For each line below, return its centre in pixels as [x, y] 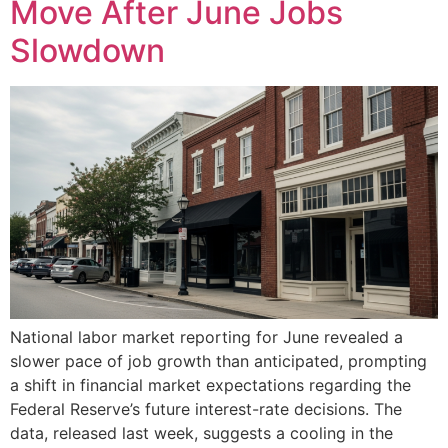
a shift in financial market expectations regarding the [210, 385]
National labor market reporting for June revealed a [206, 337]
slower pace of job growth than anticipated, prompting [218, 361]
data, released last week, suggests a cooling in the [201, 433]
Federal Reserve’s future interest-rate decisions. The [206, 409]
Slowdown [87, 50]
